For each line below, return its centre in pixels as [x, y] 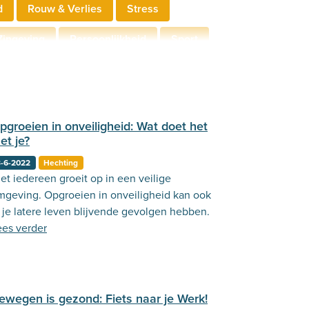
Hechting [61, 163]
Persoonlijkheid [108, 39]
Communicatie [104, 69]
